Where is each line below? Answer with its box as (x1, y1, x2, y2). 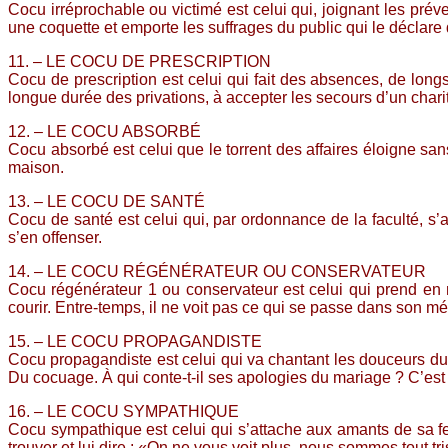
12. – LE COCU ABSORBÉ (8, 122, 201, 140)
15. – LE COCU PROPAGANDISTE (8, 332, 262, 350)
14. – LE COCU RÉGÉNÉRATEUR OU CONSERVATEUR (8, 262, 426, 280)
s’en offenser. (8, 228, 102, 246)
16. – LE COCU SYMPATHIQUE (8, 402, 239, 420)
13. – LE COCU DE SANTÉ (8, 192, 205, 210)
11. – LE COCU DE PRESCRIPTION (8, 52, 271, 70)
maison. (8, 158, 64, 176)
